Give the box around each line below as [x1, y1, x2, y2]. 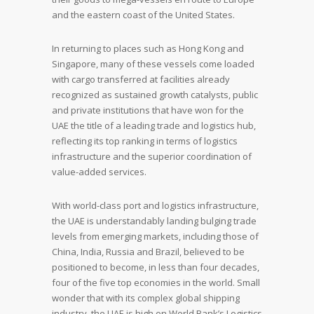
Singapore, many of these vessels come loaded [52, 57, 254, 70]
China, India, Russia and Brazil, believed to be [52, 245, 245, 258]
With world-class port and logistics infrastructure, [52, 199, 259, 212]
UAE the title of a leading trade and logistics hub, [52, 119, 256, 132]
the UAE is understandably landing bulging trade [52, 214, 257, 227]
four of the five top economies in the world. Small [52, 276, 260, 289]
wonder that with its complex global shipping [52, 292, 240, 304]
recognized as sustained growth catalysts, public [52, 88, 258, 101]
